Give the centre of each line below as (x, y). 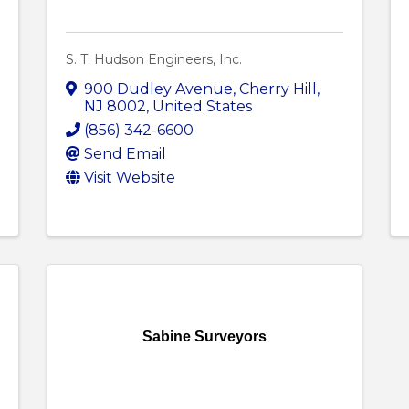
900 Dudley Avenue (158, 89)
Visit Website (129, 177)
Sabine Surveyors (204, 336)
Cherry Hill (278, 89)
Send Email (125, 153)
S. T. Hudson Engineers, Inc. (153, 60)
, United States (199, 106)
